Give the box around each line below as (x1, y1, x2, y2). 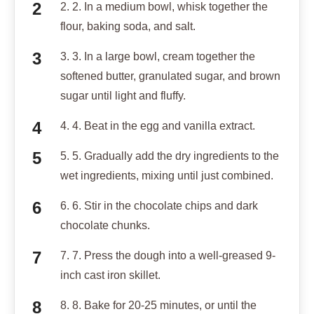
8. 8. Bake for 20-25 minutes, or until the (60, 299, 257, 311)
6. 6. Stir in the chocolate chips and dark (60, 199, 258, 212)
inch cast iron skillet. (60, 268, 161, 281)
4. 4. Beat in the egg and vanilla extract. (60, 119, 255, 132)
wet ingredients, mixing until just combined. (60, 169, 273, 182)
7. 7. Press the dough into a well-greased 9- (60, 249, 275, 261)
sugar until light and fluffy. (60, 89, 186, 102)
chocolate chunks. (60, 219, 150, 231)
